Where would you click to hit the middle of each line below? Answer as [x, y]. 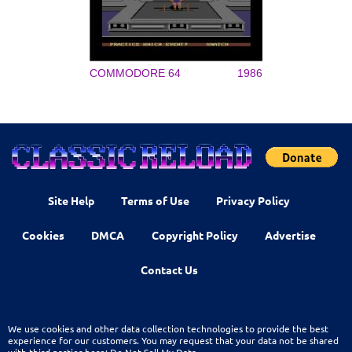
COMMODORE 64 [135, 73]
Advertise [291, 235]
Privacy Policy [253, 201]
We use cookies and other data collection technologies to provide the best [168, 328]
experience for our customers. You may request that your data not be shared [173, 340]
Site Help [71, 201]
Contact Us [169, 269]
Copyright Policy [194, 235]
